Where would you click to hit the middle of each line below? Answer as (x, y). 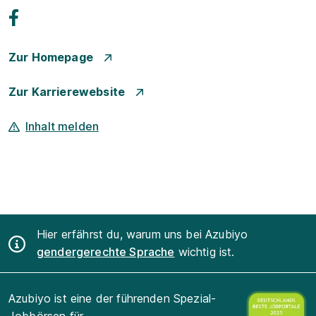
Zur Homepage (51, 57)
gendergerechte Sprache (106, 252)
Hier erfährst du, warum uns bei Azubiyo (142, 234)
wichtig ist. (205, 252)
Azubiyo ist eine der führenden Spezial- (113, 298)
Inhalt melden (62, 126)
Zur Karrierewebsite (67, 92)
